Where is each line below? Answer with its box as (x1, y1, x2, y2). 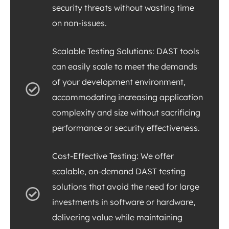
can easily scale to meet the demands (52, 61, 197, 72)
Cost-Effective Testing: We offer (52, 150, 174, 161)
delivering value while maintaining (52, 212, 182, 222)
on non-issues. (52, 17, 107, 28)
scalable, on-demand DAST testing (52, 166, 186, 176)
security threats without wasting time (52, 2, 194, 13)
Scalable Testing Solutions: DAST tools (52, 45, 199, 56)
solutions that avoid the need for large (52, 181, 199, 192)
